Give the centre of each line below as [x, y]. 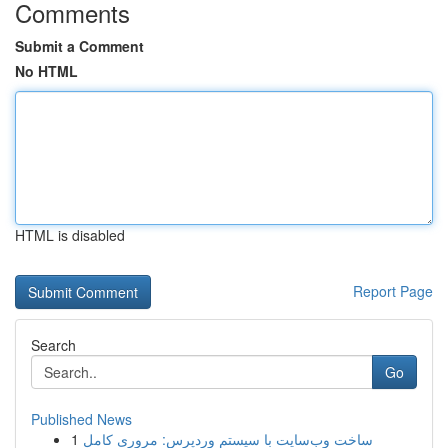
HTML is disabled [70, 235]
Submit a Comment [79, 46]
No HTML [46, 71]
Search [53, 345]
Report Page [393, 291]
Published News [81, 419]
